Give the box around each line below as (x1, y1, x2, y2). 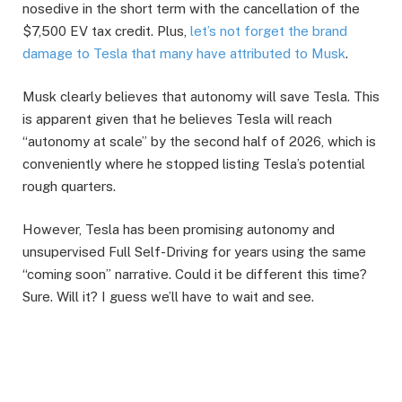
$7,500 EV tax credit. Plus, (22, 22, 190, 39)
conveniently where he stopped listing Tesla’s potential (22, 155, 365, 171)
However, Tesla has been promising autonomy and (22, 222, 335, 237)
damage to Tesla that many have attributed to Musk (22, 45, 345, 61)
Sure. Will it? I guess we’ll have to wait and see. (22, 289, 314, 304)
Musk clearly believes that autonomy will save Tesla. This (22, 88, 380, 104)
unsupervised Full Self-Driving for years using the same (22, 244, 366, 259)
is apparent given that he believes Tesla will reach (22, 110, 332, 127)
